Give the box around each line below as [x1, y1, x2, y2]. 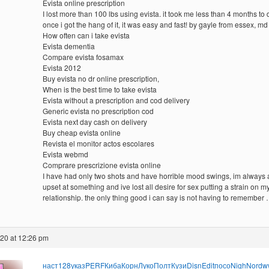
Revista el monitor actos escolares [42, 138, 154, 148]
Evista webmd [42, 149, 88, 159]
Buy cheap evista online [42, 127, 121, 138]
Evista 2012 [42, 62, 81, 73]
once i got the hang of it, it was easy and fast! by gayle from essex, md [42, 19, 268, 29]
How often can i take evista [42, 30, 130, 40]
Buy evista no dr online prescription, [42, 73, 159, 83]
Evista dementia [42, 41, 95, 51]
